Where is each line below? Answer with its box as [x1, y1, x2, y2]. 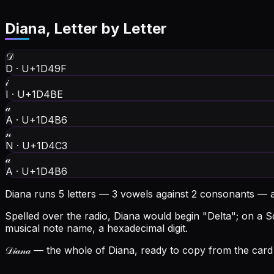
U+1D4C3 [22, 139, 67, 152]
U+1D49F [21, 62, 67, 75]
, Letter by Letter [46, 20, 167, 38]
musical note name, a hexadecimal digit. [5, 222, 188, 235]
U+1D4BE [17, 88, 63, 101]
